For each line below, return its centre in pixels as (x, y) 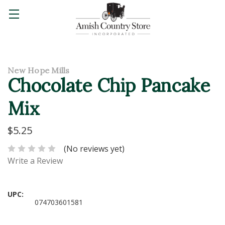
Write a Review (35, 161)
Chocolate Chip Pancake (109, 85)
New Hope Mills (39, 70)
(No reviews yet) (94, 149)
